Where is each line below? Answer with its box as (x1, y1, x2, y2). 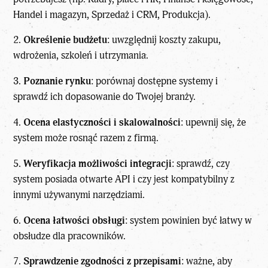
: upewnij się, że (181, 116, 246, 129)
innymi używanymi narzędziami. (13, 188, 145, 201)
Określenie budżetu (23, 33, 108, 47)
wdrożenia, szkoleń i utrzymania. (13, 49, 149, 62)
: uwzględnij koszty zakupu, (107, 33, 221, 47)
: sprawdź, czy (172, 157, 230, 170)
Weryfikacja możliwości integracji (23, 157, 172, 170)
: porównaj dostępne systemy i (91, 75, 218, 88)
